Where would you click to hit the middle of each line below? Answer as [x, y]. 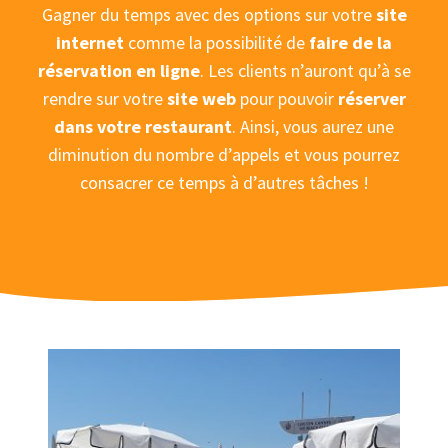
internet [90, 42]
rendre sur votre [104, 98]
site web [201, 98]
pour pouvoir [286, 98]
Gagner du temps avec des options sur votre [208, 14]
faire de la [350, 42]
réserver [371, 98]
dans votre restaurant [143, 126]
